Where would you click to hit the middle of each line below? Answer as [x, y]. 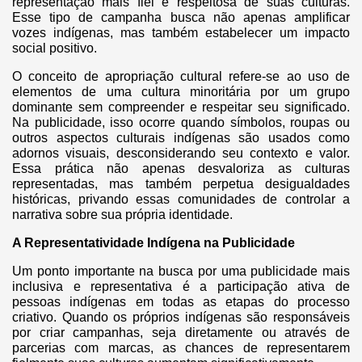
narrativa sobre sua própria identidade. [124, 215]
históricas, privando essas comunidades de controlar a [181, 200]
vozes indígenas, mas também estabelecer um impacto [181, 33]
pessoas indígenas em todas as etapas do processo [181, 302]
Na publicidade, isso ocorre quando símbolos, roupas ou [181, 123]
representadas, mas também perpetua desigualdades [181, 184]
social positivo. [56, 48]
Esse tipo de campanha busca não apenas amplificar [181, 18]
